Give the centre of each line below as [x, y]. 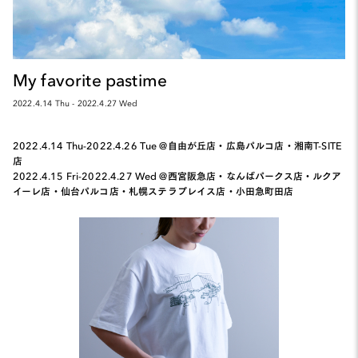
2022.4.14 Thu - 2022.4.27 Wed [76, 103]
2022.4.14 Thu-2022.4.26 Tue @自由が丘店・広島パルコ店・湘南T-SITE [177, 145]
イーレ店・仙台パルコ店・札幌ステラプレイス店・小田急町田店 [153, 190]
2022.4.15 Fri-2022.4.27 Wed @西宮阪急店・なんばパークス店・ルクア [177, 175]
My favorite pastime [90, 78]
